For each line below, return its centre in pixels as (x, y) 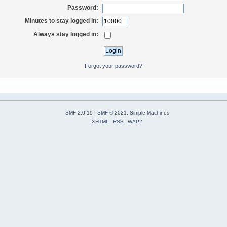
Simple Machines (149, 113)
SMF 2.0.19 (79, 113)
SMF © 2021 (112, 113)
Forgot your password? (113, 66)
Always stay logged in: (66, 34)
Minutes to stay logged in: (62, 21)
